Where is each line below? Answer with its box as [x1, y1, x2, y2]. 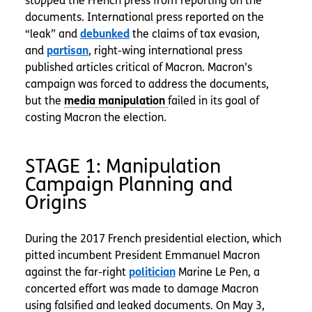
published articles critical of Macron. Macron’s [24, 61, 252, 75]
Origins [24, 191, 87, 215]
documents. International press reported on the [24, 10, 264, 24]
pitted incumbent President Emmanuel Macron [24, 249, 260, 263]
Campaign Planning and [24, 173, 233, 197]
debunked [79, 27, 130, 41]
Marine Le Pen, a [175, 265, 260, 279]
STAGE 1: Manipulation [24, 155, 221, 179]
